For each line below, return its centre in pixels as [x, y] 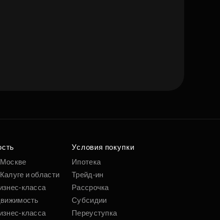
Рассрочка [90, 188]
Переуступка [95, 213]
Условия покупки [103, 147]
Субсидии [89, 200]
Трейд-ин [88, 175]
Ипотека [86, 162]
